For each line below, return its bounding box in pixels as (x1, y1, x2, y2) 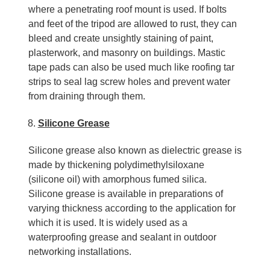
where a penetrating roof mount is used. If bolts (28, 4, 227, 14)
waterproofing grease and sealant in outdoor (28, 231, 216, 242)
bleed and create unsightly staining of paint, (28, 33, 213, 43)
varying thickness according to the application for (28, 202, 236, 213)
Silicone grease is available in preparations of (28, 188, 223, 199)
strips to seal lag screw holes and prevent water (28, 76, 230, 87)
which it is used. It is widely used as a (28, 217, 187, 228)
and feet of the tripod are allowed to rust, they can (28, 18, 237, 29)
